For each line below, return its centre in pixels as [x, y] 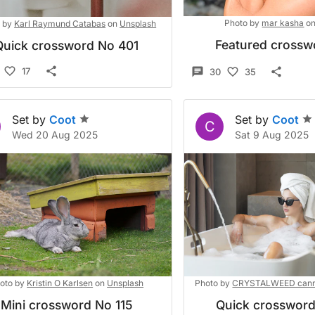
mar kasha [283, 23]
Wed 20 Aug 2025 [55, 135]
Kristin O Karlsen [60, 283]
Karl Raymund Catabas [60, 24]
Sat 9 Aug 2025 [272, 135]
